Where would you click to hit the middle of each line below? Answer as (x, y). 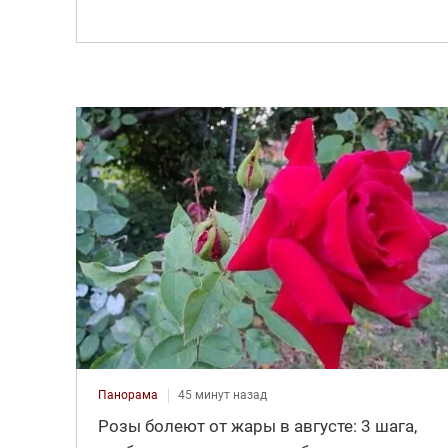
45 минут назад (222, 394)
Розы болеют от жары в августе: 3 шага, (257, 425)
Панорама (127, 394)
